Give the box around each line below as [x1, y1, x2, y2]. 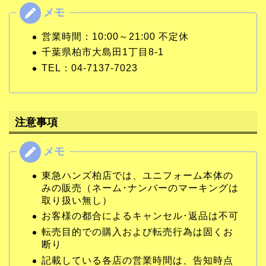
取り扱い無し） [42, 195, 112, 205]
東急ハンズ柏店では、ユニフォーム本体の [42, 170, 233, 180]
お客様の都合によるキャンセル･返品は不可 [42, 211, 239, 221]
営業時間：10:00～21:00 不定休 [42, 31, 189, 42]
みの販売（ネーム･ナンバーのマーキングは [42, 182, 239, 193]
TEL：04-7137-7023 [42, 62, 138, 73]
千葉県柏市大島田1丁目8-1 [42, 47, 164, 58]
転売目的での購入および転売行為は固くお [42, 227, 233, 237]
